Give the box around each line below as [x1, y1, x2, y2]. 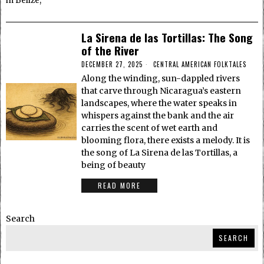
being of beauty [81, 160, 146, 171]
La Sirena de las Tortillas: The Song [81, 29, 253, 46]
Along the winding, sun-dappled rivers [81, 73, 240, 84]
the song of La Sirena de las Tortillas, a [81, 147, 238, 159]
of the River [81, 42, 140, 59]
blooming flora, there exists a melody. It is [81, 135, 250, 146]
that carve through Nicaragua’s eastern [81, 85, 242, 97]
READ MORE [98, 180, 141, 191]
